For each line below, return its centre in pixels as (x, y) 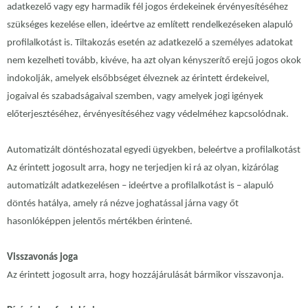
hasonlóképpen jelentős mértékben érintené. (100, 222)
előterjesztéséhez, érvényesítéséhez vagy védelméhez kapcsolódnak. (148, 115)
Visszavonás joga (42, 258)
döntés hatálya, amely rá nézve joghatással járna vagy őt (123, 204)
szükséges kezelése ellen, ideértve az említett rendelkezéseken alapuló (150, 25)
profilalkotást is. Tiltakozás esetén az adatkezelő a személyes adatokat (150, 43)
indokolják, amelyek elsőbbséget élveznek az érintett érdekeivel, (138, 79)
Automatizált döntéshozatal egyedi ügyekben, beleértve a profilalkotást (154, 151)
